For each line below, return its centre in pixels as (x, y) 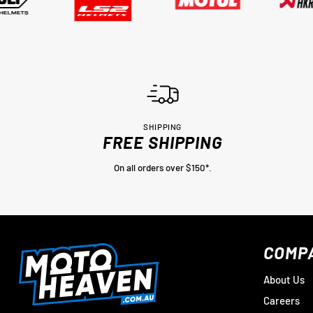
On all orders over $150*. (162, 168)
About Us (284, 279)
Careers (281, 300)
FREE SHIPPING (162, 142)
